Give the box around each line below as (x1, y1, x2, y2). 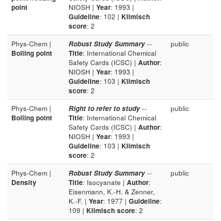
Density (11, 178, 37, 187)
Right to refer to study (69, 104, 140, 113)
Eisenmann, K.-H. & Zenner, (69, 187, 155, 196)
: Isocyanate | (83, 178, 127, 187)
